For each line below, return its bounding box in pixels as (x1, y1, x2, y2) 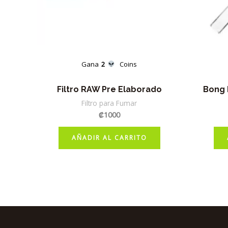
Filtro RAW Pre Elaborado (56, 84, 162, 94)
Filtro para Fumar (81, 98, 137, 108)
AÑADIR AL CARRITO (71, 133, 147, 142)
